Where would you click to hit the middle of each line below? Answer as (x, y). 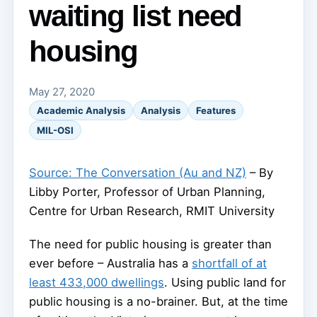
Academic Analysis (81, 110)
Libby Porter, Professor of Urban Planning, (147, 192)
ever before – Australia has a (110, 264)
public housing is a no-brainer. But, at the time (158, 302)
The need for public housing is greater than (150, 244)
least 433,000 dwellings (97, 283)
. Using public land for (225, 283)
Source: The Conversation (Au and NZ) (138, 173)
